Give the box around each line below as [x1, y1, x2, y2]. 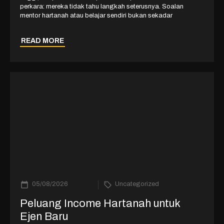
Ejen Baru [20, 210, 68, 223]
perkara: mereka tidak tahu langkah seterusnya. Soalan [20, 3, 183, 10]
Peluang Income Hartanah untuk [20, 197, 180, 210]
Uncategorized [114, 180, 159, 188]
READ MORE [21, 37, 64, 45]
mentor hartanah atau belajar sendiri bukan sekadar [20, 12, 172, 19]
